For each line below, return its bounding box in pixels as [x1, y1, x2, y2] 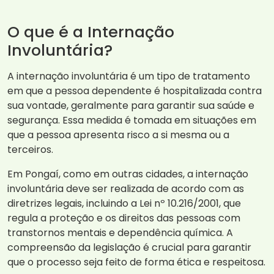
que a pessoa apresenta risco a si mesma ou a [7, 128, 229, 143]
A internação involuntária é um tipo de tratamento [7, 69, 250, 84]
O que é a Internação [7, 21, 174, 43]
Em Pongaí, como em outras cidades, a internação [7, 167, 248, 182]
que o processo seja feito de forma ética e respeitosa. [7, 255, 265, 270]
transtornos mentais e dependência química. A [7, 226, 233, 240]
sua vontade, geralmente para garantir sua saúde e [7, 98, 254, 113]
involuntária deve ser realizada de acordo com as [7, 182, 244, 196]
